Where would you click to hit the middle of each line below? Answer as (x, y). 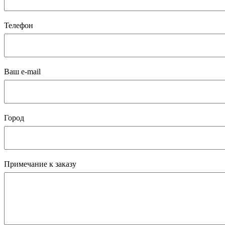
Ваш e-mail (22, 72)
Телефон (19, 26)
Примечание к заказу (40, 164)
